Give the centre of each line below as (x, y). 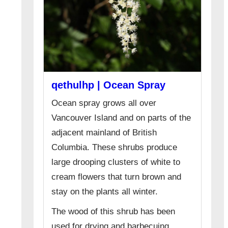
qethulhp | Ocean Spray (109, 85)
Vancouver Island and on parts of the (121, 118)
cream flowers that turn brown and (117, 177)
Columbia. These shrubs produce (115, 148)
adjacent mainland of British (104, 133)
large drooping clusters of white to (116, 162)
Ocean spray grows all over (104, 103)
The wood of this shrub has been (113, 212)
